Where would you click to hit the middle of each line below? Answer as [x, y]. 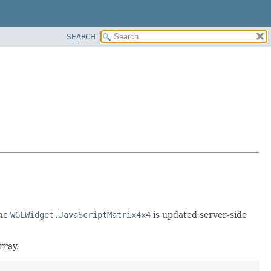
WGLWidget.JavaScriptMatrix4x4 [80, 214]
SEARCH [81, 37]
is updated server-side [199, 214]
